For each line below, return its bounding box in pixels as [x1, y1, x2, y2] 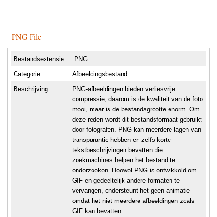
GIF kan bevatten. [72, 207, 123, 215]
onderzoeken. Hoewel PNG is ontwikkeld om [72, 167, 197, 174]
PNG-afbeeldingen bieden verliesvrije [72, 85, 175, 93]
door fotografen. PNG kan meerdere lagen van [72, 126, 201, 134]
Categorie [14, 70, 40, 78]
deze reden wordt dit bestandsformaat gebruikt [72, 116, 202, 124]
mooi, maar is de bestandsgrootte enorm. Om [72, 106, 200, 113]
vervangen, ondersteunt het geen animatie [72, 187, 190, 195]
